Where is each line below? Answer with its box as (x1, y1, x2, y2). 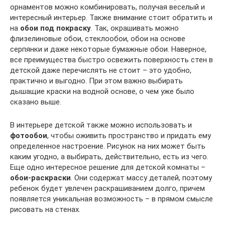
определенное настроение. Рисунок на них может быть (10, 141, 205, 151)
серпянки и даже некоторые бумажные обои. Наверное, (10, 44, 206, 54)
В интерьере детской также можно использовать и (10, 120, 192, 130)
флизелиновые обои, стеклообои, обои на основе (10, 34, 185, 43)
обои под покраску (20, 23, 91, 33)
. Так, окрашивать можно (91, 23, 179, 33)
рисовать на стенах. (10, 204, 80, 214)
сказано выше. (10, 97, 61, 106)
